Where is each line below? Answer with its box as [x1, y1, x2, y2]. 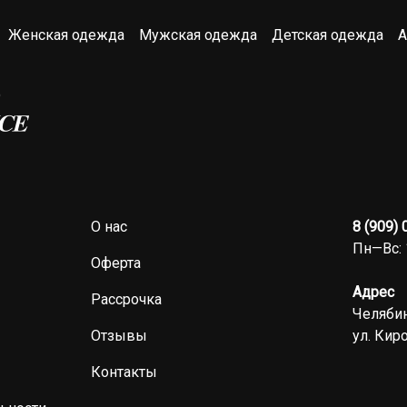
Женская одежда [8, 26, 124, 44]
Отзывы [90, 327, 147, 344]
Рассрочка [90, 291, 162, 308]
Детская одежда [272, 26, 383, 44]
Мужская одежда [139, 26, 257, 44]
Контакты [90, 363, 157, 381]
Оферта [90, 254, 141, 272]
